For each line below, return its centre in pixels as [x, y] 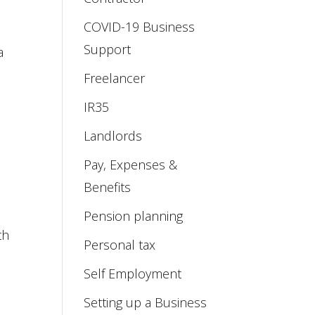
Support [108, 49]
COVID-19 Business [140, 27]
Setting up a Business [146, 302]
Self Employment [133, 274]
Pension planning [134, 216]
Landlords [113, 136]
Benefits [108, 187]
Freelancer [115, 78]
